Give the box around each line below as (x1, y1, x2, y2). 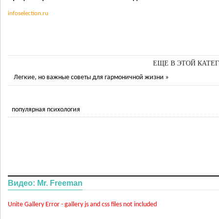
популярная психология (12, 106, 80, 113)
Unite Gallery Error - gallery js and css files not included (8, 200, 157, 208)
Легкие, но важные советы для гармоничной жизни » (14, 73, 169, 81)
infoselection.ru (8, 10, 48, 17)
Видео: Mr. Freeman (8, 178, 83, 187)
